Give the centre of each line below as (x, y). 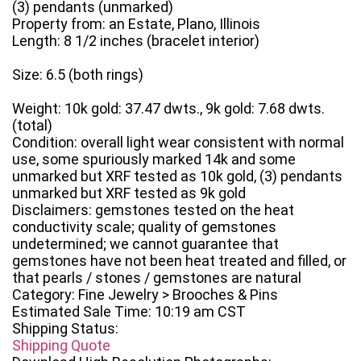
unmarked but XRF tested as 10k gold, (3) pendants (177, 176)
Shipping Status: (65, 329)
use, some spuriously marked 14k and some (154, 160)
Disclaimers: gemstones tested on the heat (153, 210)
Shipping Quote (61, 346)
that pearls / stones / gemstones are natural (157, 278)
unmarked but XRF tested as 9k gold (129, 193)
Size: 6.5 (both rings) (78, 75)
